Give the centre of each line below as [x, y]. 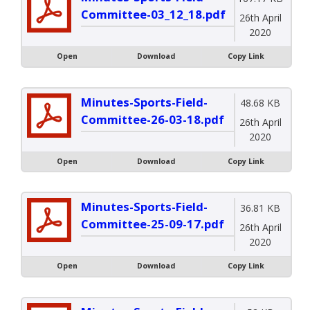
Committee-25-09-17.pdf [153, 224]
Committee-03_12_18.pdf [153, 15]
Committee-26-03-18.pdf [153, 119]
